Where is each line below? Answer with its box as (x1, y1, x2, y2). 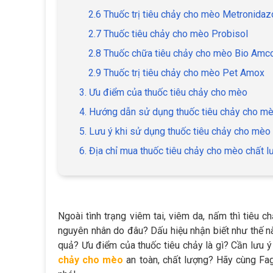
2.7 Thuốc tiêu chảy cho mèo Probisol (88, 28, 248, 40)
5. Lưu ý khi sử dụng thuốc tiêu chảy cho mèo (79, 126, 271, 138)
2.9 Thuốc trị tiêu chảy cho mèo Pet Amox (88, 67, 264, 79)
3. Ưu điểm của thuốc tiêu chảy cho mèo (79, 87, 247, 99)
